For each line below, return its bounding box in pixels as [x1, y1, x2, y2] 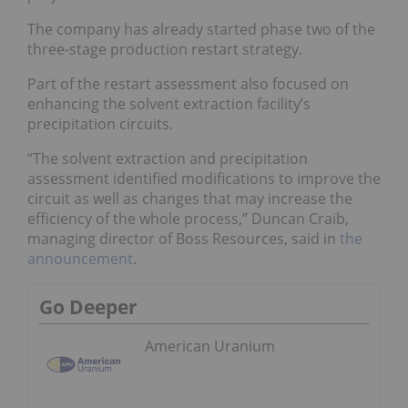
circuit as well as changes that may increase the [27, 189, 352, 209]
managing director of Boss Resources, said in [27, 229, 336, 249]
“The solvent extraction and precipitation [27, 148, 308, 168]
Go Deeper [39, 294, 138, 320]
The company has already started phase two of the [27, 19, 375, 39]
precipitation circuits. [27, 114, 173, 134]
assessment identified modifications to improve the [27, 168, 381, 189]
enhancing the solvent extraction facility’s [27, 94, 311, 114]
